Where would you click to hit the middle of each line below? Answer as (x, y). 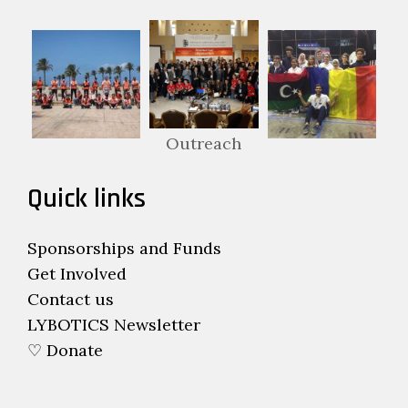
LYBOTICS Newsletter (114, 324)
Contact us (71, 299)
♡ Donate (65, 350)
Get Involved (77, 273)
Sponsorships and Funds (124, 248)
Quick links (87, 198)
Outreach (204, 143)
